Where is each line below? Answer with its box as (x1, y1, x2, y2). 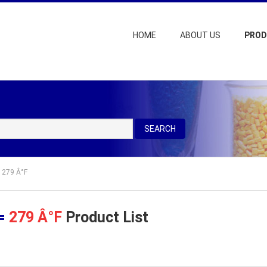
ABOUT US (179, 30, 221, 40)
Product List (62, 209, 148, 226)
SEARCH (144, 124, 176, 133)
